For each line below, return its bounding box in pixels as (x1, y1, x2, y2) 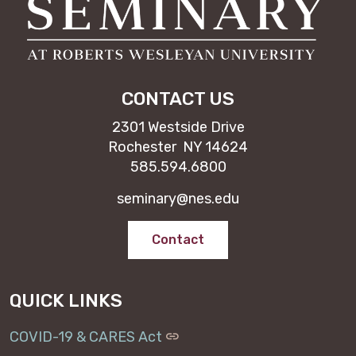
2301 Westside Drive (111, 118, 245, 136)
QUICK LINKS (10, 289, 122, 311)
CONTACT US (122, 87, 234, 110)
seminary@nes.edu (117, 190, 239, 207)
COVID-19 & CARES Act (10, 328, 162, 346)
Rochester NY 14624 (108, 138, 248, 156)
